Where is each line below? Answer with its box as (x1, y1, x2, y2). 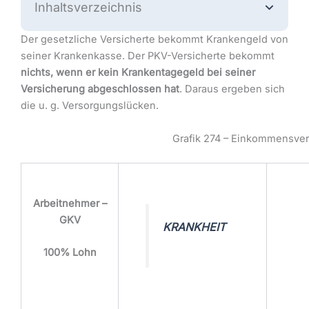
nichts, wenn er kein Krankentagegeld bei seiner (21, 66, 255, 79)
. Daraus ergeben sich (179, 83, 285, 96)
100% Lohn (43, 246, 97, 259)
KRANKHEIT (163, 220, 226, 235)
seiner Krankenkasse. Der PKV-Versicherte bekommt (21, 50, 275, 63)
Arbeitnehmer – (32, 197, 107, 210)
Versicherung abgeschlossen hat (21, 83, 179, 96)
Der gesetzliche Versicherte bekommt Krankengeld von (21, 33, 288, 46)
